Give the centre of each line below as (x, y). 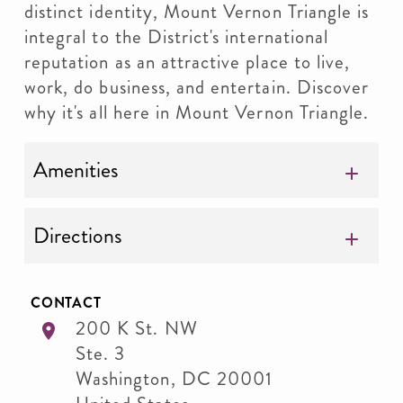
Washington (123, 379)
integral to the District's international (176, 37)
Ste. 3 (101, 354)
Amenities (76, 170)
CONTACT (66, 303)
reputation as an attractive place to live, (188, 62)
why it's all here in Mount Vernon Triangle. (197, 112)
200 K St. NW (137, 328)
